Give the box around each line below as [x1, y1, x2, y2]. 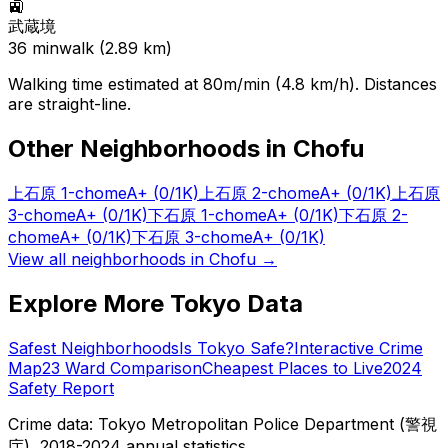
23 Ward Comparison [42, 357, 202, 378]
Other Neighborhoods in [8, 134, 293, 163]
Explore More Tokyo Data [8, 288, 303, 318]
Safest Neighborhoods [8, 337, 179, 358]
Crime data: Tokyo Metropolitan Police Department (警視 [8, 413, 437, 434]
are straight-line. [8, 94, 131, 115]
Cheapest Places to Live [202, 357, 383, 378]
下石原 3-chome [132, 226, 252, 247]
